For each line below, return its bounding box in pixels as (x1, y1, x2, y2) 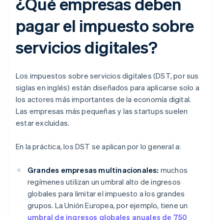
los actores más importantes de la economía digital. (16, 94, 192, 105)
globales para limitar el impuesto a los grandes (27, 189, 185, 199)
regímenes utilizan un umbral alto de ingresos (27, 177, 181, 187)
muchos (159, 165, 188, 175)
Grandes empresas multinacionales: (27, 165, 159, 175)
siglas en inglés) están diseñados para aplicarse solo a (16, 82, 200, 93)
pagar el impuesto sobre (16, 15, 194, 36)
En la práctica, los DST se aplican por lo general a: (16, 141, 181, 152)
